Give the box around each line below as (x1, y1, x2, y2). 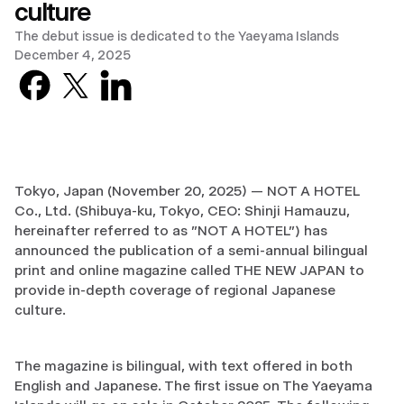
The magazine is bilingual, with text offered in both (14, 357, 353, 374)
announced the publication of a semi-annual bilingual (14, 242, 368, 259)
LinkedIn (135, 64, 189, 81)
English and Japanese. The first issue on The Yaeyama (14, 377, 372, 394)
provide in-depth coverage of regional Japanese (14, 281, 335, 298)
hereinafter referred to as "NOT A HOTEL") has (14, 222, 327, 239)
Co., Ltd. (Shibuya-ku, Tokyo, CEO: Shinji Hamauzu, (14, 202, 350, 219)
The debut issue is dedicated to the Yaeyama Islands (14, 28, 339, 44)
